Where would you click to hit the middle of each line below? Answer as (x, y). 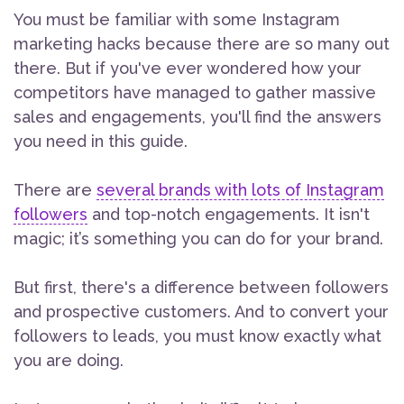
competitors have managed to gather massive (195, 93)
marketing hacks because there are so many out (202, 44)
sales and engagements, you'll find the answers (197, 117)
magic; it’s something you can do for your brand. (198, 239)
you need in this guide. (101, 142)
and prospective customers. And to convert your (201, 312)
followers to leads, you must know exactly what (197, 336)
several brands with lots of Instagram (240, 190)
